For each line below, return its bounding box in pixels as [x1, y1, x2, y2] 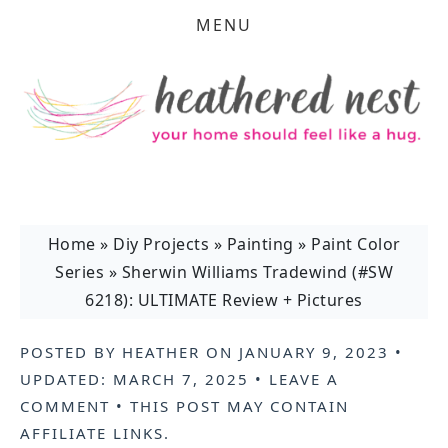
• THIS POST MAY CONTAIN [110, 396, 349, 416]
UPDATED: [20, 369, 113, 389]
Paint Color [311, 233, 401, 255]
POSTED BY [20, 342, 122, 362]
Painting [226, 233, 294, 255]
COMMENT [20, 396, 110, 416]
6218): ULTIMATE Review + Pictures [85, 289, 363, 311]
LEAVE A [269, 369, 339, 389]
